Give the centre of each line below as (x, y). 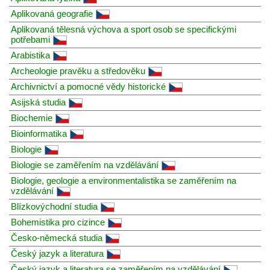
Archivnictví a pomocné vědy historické (88, 86)
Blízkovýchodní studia (54, 206)
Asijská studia (38, 102)
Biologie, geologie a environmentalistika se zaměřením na (124, 180)
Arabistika (30, 55)
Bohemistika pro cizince (58, 222)
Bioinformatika (39, 133)
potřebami (30, 39)
